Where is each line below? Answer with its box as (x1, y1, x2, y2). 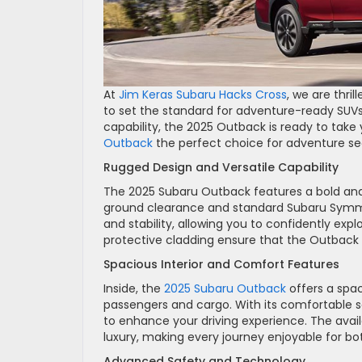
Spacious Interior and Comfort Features (103, 255, 339, 272)
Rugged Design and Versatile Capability (103, 158, 339, 175)
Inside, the (103, 280, 164, 297)
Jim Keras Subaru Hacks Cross (119, 86, 287, 103)
